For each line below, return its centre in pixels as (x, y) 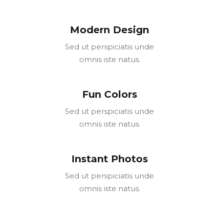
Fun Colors (109, 95)
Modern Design (109, 30)
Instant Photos (109, 159)
